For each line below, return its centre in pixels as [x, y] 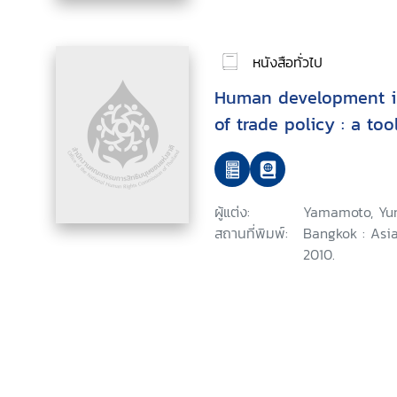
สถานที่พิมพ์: [251, 233]
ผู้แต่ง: [232, 212]
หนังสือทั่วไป [288, 62]
